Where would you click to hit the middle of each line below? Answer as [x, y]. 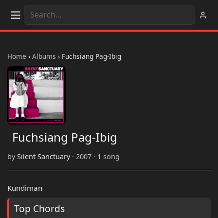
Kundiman [25, 188]
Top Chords [39, 209]
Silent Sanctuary [44, 157]
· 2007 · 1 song [95, 157]
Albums [44, 56]
